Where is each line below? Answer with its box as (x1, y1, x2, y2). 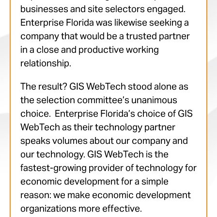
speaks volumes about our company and (20, 135, 188, 147)
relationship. (20, 57, 71, 69)
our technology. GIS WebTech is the (20, 148, 169, 160)
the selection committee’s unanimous (20, 94, 177, 106)
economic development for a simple (20, 175, 169, 187)
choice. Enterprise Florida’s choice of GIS (20, 108, 193, 120)
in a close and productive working (20, 44, 159, 56)
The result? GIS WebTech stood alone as (20, 80, 188, 93)
